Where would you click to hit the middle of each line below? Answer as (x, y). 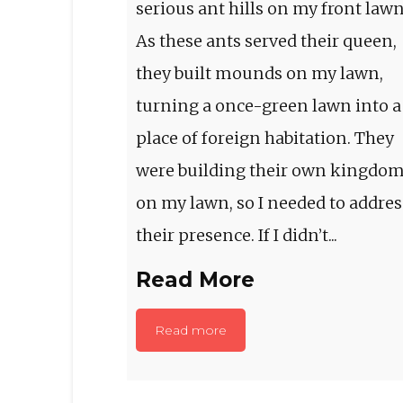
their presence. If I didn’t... (236, 235)
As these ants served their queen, (266, 40)
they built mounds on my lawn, (259, 73)
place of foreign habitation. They (264, 138)
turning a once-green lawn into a (268, 105)
